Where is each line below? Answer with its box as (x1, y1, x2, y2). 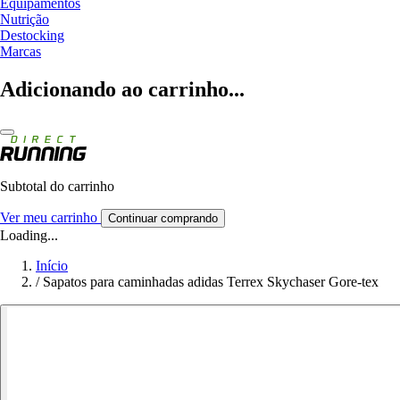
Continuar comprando (108, 211, 218, 225)
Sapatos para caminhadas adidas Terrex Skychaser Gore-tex (43, 273, 379, 289)
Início (36, 257, 68, 273)
